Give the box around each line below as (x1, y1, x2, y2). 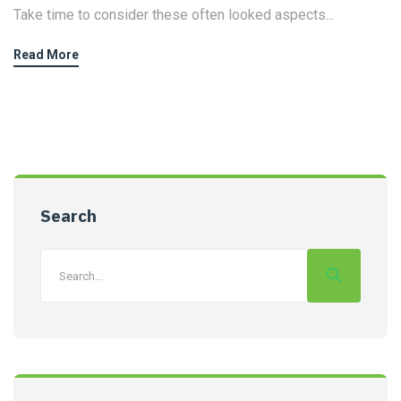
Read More (13, 47, 79, 63)
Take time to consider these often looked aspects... (13, 6, 334, 24)
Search (40, 205, 97, 227)
